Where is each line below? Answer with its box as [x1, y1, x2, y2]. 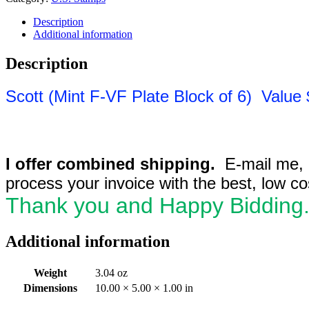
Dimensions [23, 282, 77, 295]
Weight [33, 267, 67, 279]
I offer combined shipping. [6, 154, 215, 174]
